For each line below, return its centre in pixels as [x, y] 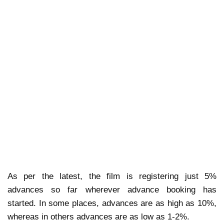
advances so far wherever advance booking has [112, 190]
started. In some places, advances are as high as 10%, [112, 203]
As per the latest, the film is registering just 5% [112, 176]
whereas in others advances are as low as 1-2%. [100, 217]
